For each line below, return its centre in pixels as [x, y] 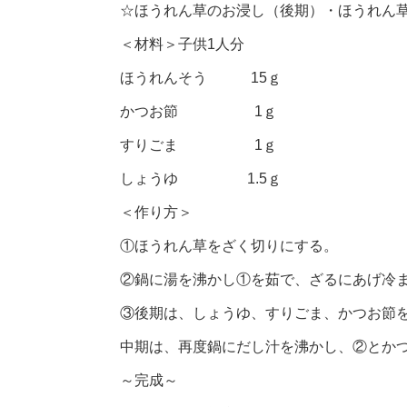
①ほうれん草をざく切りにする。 [229, 245]
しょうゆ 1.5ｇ [201, 178]
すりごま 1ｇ [199, 144]
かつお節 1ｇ [199, 111]
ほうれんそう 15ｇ [201, 77]
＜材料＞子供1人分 [182, 44]
